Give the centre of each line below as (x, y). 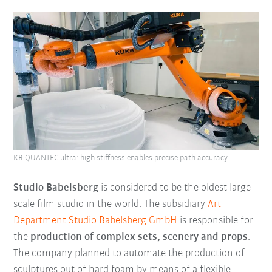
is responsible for (216, 220)
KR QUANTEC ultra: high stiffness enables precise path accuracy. (121, 158)
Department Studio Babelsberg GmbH (96, 220)
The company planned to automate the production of (129, 253)
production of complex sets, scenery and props (139, 237)
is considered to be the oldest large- (176, 188)
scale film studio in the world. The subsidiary (111, 204)
